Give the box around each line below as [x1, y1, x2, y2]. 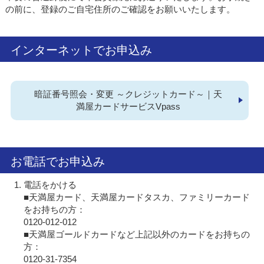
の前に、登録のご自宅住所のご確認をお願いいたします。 [5, 4, 235, 15]
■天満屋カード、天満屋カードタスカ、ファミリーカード [24, 192, 250, 202]
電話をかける [24, 179, 77, 190]
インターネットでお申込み [10, 44, 152, 57]
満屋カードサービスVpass [76, 101, 181, 112]
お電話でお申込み [10, 154, 105, 168]
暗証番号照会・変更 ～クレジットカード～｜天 [34, 89, 223, 100]
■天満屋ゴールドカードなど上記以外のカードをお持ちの [24, 229, 250, 239]
